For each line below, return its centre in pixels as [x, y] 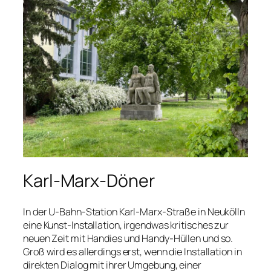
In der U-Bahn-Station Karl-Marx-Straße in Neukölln [134, 211]
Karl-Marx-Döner [89, 181]
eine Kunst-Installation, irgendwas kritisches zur [126, 225]
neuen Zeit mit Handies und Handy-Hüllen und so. [128, 238]
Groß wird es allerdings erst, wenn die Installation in [132, 251]
